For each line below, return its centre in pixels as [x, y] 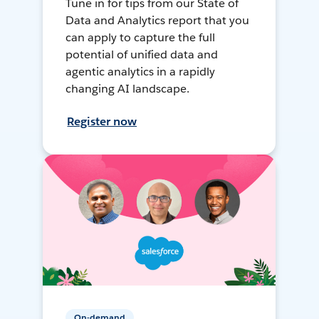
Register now [102, 122]
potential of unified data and [142, 55]
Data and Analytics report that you [157, 21]
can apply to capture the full [140, 38]
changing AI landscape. [128, 89]
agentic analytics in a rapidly [140, 72]
